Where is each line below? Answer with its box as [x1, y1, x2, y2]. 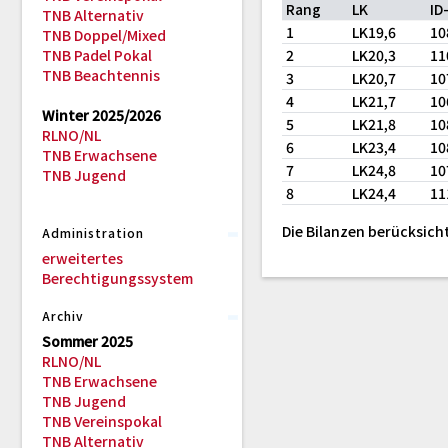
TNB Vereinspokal [42, 411, 162, 431]
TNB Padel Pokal [42, 45, 152, 65]
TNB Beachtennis [42, 65, 160, 85]
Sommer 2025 [42, 331, 133, 351]
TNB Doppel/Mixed [42, 25, 166, 45]
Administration [42, 224, 144, 241]
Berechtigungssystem [42, 268, 193, 288]
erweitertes [42, 248, 123, 268]
